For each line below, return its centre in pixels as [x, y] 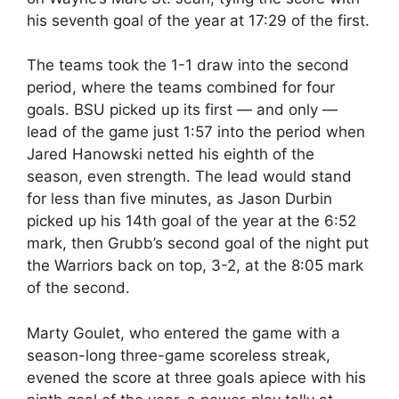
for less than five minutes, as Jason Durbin [179, 199]
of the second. [78, 288]
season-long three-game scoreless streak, [179, 355]
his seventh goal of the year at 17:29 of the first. [198, 20]
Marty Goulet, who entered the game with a [183, 333]
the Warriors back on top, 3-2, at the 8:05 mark [195, 265]
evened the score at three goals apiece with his [196, 377]
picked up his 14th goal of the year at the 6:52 [191, 221]
